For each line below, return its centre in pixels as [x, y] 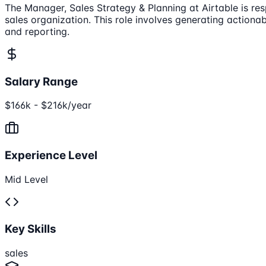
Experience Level [51, 155]
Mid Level [26, 179]
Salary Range [41, 81]
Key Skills [31, 229]
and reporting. [37, 31]
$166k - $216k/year [48, 105]
